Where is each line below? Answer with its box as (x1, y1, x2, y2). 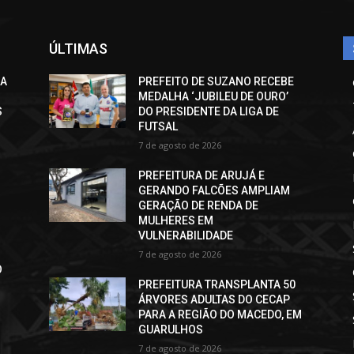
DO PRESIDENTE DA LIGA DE (138, 105, 280, 119)
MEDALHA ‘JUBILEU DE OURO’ (138, 90, 289, 104)
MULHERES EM (138, 214, 214, 228)
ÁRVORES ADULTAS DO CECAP (138, 293, 291, 307)
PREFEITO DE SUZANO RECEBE (138, 75, 295, 88)
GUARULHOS (138, 323, 204, 337)
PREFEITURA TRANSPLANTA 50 (138, 278, 296, 292)
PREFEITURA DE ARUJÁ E (138, 169, 265, 183)
